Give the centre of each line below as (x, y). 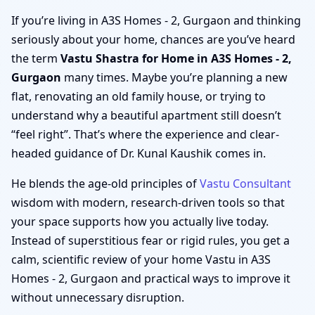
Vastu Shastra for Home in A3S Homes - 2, (176, 58)
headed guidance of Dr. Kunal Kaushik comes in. (139, 153)
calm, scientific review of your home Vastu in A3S (141, 259)
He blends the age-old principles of (105, 183)
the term (36, 58)
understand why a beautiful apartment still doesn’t (146, 115)
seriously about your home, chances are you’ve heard (153, 39)
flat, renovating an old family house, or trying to (139, 96)
